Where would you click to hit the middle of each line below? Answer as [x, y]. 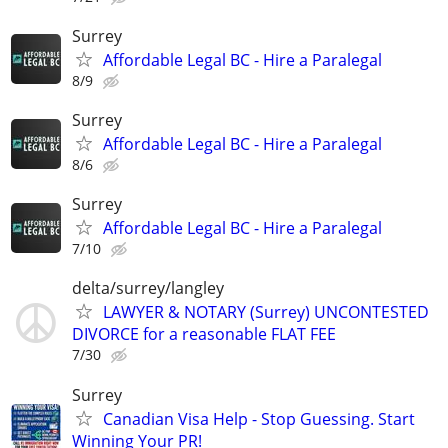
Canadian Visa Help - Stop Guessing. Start [259, 418]
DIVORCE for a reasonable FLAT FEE [204, 334]
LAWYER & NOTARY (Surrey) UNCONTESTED [266, 312]
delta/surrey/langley [148, 288]
